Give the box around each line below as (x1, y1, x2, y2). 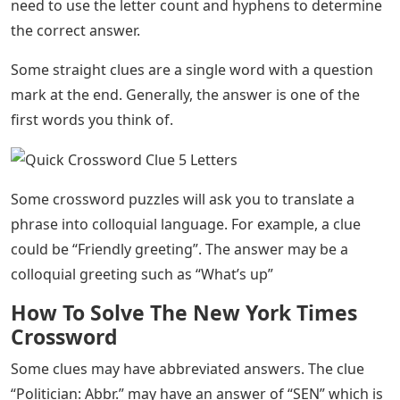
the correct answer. (11, 20, 140, 40)
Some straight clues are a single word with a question (11, 59, 373, 79)
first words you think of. (11, 109, 173, 129)
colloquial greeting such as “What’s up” (11, 264, 273, 285)
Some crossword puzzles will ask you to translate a (11, 189, 354, 210)
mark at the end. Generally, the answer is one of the (11, 84, 360, 104)
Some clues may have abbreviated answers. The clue (11, 359, 364, 379)
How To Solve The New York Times (11, 298, 357, 328)
